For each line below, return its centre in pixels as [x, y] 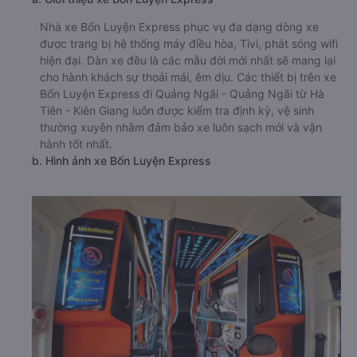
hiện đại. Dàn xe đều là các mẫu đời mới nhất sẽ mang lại [188, 60]
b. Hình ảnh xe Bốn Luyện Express [122, 161]
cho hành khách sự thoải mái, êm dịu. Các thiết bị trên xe [188, 77]
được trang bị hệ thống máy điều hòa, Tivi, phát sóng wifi [189, 43]
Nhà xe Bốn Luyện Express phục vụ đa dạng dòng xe [179, 27]
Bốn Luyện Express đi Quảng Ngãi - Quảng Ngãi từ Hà [182, 94]
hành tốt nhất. [76, 144]
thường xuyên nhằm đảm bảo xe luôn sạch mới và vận [181, 127]
